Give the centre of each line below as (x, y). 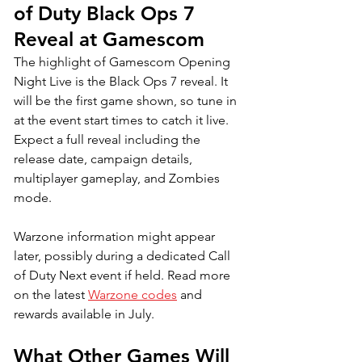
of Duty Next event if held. (90, 275)
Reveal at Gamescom (109, 39)
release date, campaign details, (105, 158)
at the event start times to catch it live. (123, 120)
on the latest (51, 294)
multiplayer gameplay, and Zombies (118, 178)
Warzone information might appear (116, 236)
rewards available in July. (84, 314)
